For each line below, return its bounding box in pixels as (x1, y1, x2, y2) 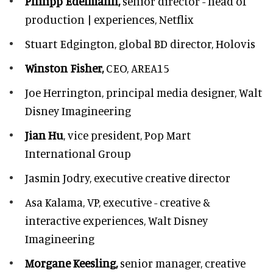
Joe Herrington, (25, 85, 104, 99)
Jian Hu (25, 127, 63, 142)
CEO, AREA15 (104, 60, 169, 75)
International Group (25, 146, 131, 160)
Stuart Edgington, (25, 36, 116, 51)
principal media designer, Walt (106, 85, 262, 99)
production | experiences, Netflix (25, 12, 194, 26)
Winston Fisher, (25, 60, 104, 75)
